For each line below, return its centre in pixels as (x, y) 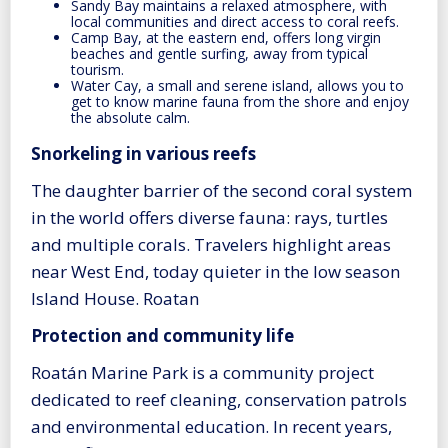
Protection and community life (162, 336)
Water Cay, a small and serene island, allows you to (237, 86)
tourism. (97, 70)
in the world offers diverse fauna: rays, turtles (209, 218)
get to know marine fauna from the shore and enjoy (240, 102)
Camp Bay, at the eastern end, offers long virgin (226, 38)
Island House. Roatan (115, 299)
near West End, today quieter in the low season (215, 272)
